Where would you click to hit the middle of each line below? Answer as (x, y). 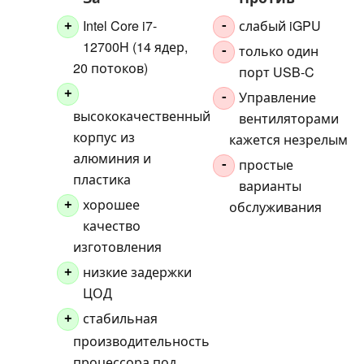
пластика (102, 179)
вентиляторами (289, 119)
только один (279, 51)
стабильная (121, 318)
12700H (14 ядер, (136, 47)
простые (266, 165)
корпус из (104, 136)
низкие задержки (138, 271)
